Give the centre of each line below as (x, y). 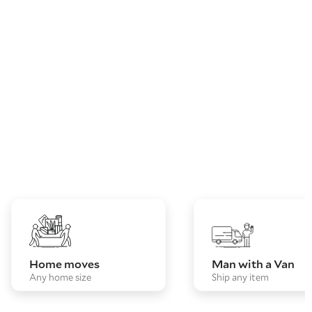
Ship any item (240, 277)
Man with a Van (253, 264)
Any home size (60, 277)
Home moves (64, 264)
